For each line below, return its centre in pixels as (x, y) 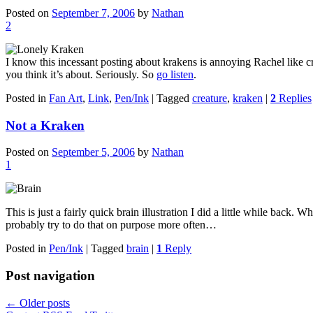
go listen (175, 74)
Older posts (43, 303)
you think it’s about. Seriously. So (81, 74)
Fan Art (66, 98)
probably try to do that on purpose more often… (111, 225)
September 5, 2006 (93, 152)
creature (210, 98)
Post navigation (50, 275)
